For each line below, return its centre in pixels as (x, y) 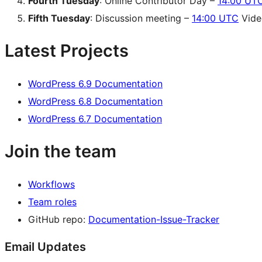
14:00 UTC (215, 18)
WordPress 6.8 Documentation (95, 101)
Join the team (61, 151)
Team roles (52, 201)
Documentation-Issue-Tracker (154, 219)
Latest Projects (67, 50)
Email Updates (45, 247)
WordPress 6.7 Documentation (95, 118)
